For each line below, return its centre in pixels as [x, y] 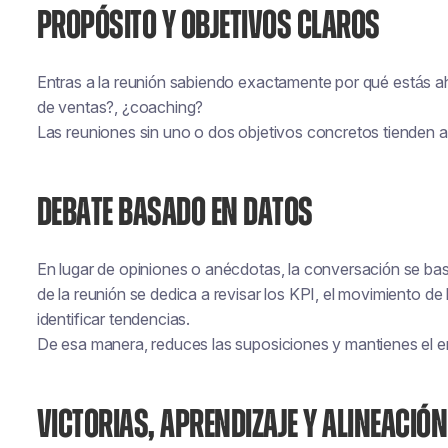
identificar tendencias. [113, 319]
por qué [362, 82]
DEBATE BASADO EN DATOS [174, 213]
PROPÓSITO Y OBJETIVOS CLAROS [208, 26]
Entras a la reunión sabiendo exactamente [186, 82]
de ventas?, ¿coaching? [120, 107]
